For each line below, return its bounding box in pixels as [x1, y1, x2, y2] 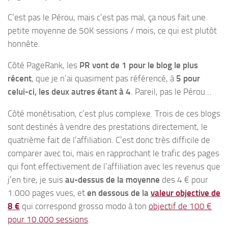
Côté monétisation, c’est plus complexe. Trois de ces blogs [8, 108, 220, 119]
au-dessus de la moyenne [65, 175, 160, 185]
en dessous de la [87, 188, 151, 198]
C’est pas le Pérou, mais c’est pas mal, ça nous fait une [8, 12, 206, 22]
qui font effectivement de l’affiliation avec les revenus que [8, 161, 220, 172]
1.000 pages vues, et [8, 188, 87, 198]
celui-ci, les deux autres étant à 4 [8, 87, 131, 97]
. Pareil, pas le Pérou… [131, 87, 211, 97]
